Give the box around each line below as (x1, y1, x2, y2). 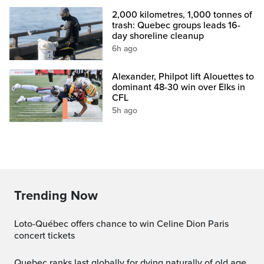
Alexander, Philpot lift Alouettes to (112, 70, 255, 82)
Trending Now (14, 187, 98, 203)
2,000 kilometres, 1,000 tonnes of (112, 8, 253, 21)
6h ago (112, 43, 138, 54)
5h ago (112, 105, 138, 115)
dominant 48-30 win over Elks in (112, 81, 246, 93)
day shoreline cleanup (112, 29, 204, 42)
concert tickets (14, 229, 75, 242)
